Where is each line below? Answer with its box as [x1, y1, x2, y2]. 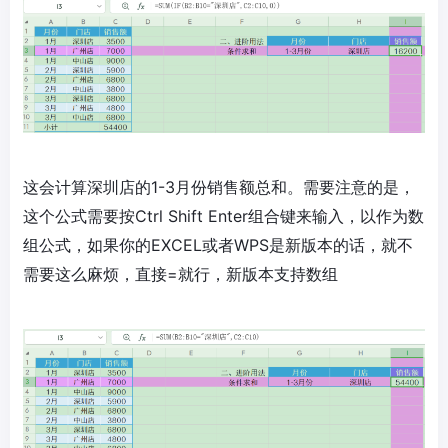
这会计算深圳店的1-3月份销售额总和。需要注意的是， [23, 176, 415, 197]
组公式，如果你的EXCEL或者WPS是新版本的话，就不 [23, 234, 413, 255]
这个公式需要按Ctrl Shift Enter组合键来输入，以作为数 [23, 205, 424, 226]
